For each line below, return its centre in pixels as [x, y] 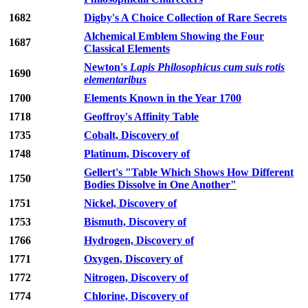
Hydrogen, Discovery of [139, 241]
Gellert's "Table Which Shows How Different [189, 173]
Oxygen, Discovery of [133, 259]
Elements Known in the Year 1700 [163, 98]
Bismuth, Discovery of [135, 222]
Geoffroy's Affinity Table [141, 117]
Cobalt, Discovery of [131, 135]
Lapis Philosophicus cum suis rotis [207, 67]
